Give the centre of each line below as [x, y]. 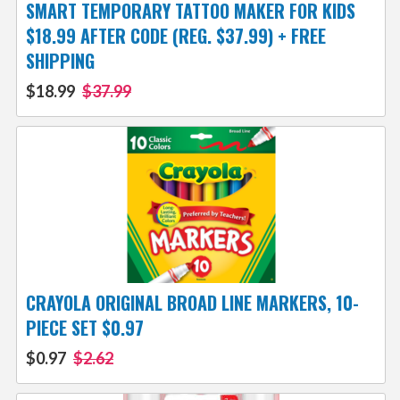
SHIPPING [60, 61]
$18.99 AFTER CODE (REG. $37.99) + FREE [175, 36]
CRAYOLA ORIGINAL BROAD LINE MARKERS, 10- [192, 303]
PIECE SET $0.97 [84, 328]
